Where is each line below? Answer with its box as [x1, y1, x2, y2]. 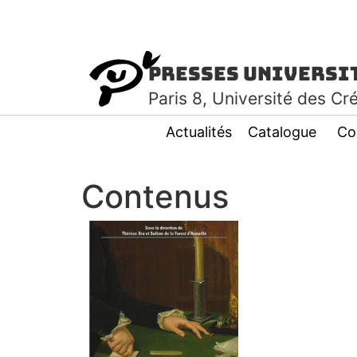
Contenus [81, 177, 229, 216]
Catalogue [248, 124, 316, 140]
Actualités [166, 124, 232, 140]
